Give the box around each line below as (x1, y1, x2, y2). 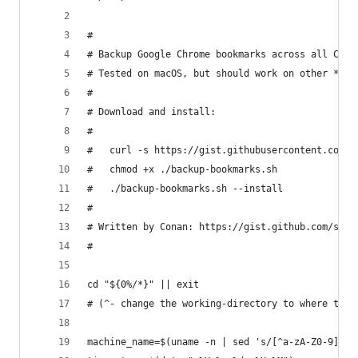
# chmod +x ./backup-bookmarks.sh (87, 164, 277, 175)
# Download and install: (87, 106, 216, 117)
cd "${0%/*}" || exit (87, 279, 199, 290)
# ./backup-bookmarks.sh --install (87, 183, 283, 194)
